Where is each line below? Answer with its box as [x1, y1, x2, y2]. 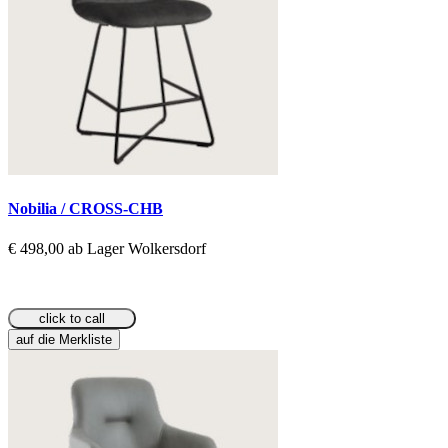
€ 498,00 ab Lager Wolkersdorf [8, 239, 206, 257]
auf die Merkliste [16, 331, 112, 347]
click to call [39, 310, 105, 326]
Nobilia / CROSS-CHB [8, 200, 163, 218]
